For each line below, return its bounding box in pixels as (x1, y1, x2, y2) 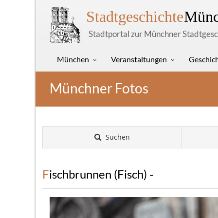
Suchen (103, 132, 130, 142)
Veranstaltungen (111, 54, 167, 64)
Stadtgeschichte (86, 8, 183, 25)
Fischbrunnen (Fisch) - (49, 167, 153, 181)
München (57, 54, 89, 64)
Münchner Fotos (50, 80, 148, 96)
